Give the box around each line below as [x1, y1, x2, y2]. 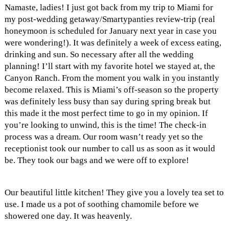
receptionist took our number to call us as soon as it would [4, 143, 215, 153]
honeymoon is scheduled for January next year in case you [4, 26, 217, 36]
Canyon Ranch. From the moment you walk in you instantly [4, 73, 219, 83]
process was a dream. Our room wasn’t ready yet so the [4, 131, 203, 142]
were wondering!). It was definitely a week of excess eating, [4, 37, 221, 48]
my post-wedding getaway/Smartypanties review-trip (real [4, 14, 215, 24]
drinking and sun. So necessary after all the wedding [4, 49, 194, 59]
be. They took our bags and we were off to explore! [4, 155, 189, 165]
